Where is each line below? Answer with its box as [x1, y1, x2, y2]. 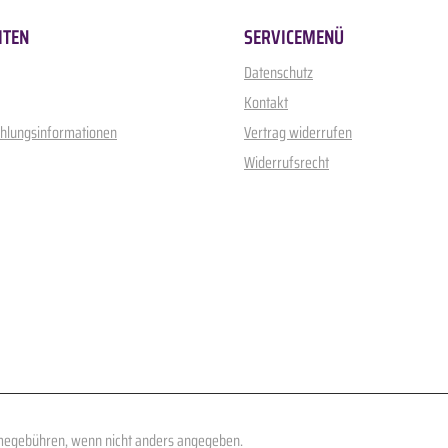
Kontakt [244, 89, 288, 115]
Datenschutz [244, 59, 313, 85]
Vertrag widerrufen [244, 119, 352, 145]
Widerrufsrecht [244, 149, 329, 175]
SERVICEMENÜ [244, 21, 344, 54]
